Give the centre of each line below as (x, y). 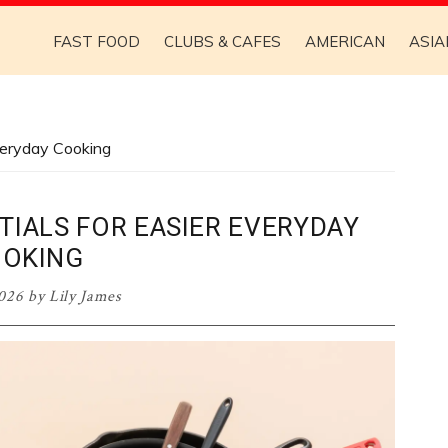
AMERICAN (345, 41)
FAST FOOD (96, 41)
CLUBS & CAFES (222, 41)
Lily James (85, 296)
